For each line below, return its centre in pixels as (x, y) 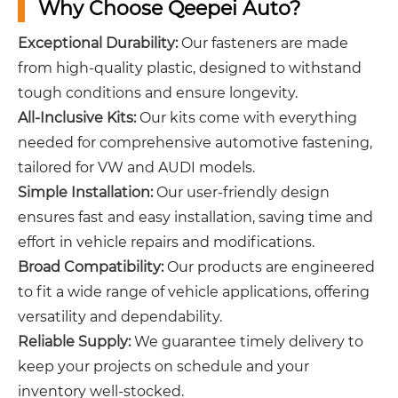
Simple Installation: (85, 193)
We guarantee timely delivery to (247, 342)
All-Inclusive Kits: (77, 118)
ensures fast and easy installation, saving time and (195, 218)
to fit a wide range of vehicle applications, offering (194, 292)
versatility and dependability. (120, 317)
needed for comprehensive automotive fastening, (195, 143)
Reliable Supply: (74, 342)
